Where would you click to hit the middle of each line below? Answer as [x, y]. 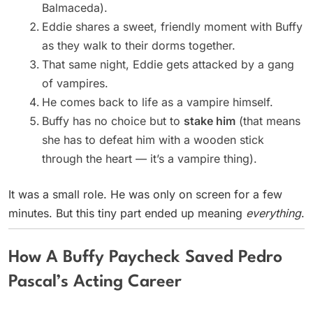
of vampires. [75, 83]
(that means [268, 121]
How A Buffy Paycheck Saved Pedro [145, 257]
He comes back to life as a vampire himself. [158, 102]
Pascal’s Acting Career [95, 282]
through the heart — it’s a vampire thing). [150, 158]
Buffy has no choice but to [113, 121]
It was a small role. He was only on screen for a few [145, 194]
